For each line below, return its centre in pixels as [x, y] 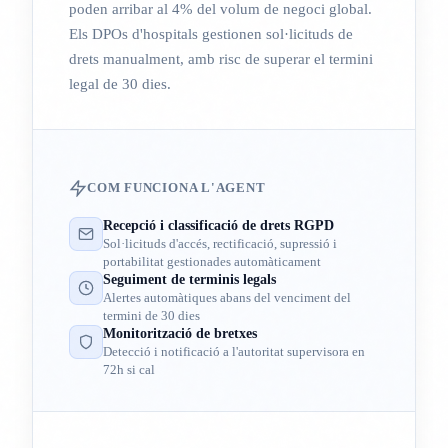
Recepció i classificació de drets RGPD [218, 225]
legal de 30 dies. [120, 83]
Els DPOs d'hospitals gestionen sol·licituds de [211, 33]
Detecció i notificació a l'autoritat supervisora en [234, 351]
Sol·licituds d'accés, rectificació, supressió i [220, 243]
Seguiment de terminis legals [189, 279]
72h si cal [129, 369]
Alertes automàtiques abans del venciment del [227, 297]
